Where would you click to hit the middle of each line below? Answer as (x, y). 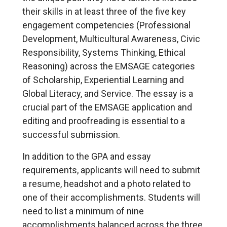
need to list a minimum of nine (83, 211)
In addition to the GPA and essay (87, 157)
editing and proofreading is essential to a (104, 121)
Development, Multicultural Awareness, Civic (111, 39)
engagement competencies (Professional (106, 25)
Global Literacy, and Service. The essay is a (108, 94)
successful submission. (72, 135)
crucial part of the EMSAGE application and (107, 107)
